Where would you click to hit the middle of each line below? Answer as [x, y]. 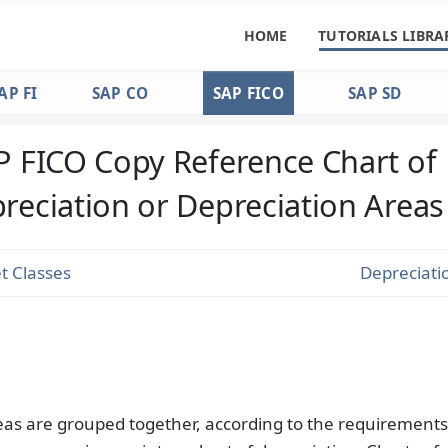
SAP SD [374, 92]
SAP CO [120, 92]
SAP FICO [248, 92]
